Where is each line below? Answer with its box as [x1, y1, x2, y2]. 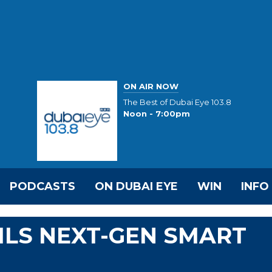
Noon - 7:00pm [123, 109, 190, 119]
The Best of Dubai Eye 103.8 [123, 97, 231, 107]
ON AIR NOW [123, 81, 178, 91]
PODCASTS [10, 180, 75, 193]
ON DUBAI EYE [95, 180, 178, 193]
